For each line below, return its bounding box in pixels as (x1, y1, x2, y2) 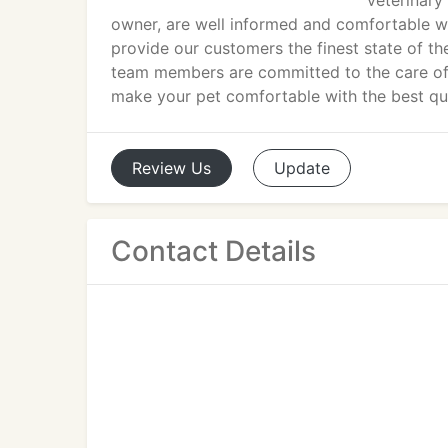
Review (132, 158, 186, 178)
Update (274, 158, 330, 178)
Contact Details (111, 234, 316, 268)
